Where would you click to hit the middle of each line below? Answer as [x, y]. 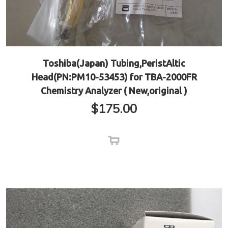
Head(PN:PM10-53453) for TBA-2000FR [114, 77]
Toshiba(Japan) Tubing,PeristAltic [114, 63]
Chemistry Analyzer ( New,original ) [114, 91]
